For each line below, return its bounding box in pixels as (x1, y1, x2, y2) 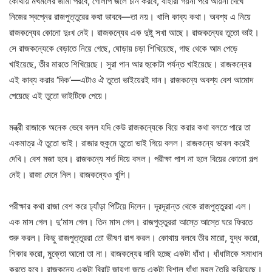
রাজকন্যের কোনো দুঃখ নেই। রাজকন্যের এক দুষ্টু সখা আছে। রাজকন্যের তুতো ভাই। (9, 27, 259, 38)
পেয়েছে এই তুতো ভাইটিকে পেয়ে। (9, 90, 108, 101)
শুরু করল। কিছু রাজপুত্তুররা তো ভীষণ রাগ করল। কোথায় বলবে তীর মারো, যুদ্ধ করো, (9, 232, 260, 243)
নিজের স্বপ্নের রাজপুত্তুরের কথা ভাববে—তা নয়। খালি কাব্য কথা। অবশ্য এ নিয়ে (9, 11, 251, 22)
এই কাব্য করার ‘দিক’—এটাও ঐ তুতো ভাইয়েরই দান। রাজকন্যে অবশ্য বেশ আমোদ (9, 74, 253, 86)
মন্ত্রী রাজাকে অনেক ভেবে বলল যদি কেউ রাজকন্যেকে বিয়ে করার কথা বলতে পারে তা (9, 121, 251, 133)
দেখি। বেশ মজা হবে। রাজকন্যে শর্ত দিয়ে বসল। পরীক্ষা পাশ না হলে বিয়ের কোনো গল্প (9, 153, 257, 165)
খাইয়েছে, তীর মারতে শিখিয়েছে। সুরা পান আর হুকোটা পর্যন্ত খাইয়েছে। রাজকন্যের (9, 58, 251, 70)
